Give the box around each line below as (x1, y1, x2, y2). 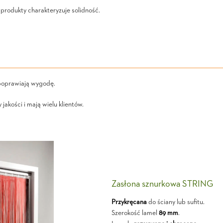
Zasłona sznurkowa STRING (111, 180, 213, 189)
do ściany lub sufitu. (146, 199, 205, 206)
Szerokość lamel (111, 210, 159, 217)
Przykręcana (111, 199, 147, 206)
